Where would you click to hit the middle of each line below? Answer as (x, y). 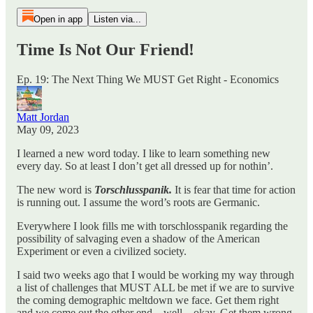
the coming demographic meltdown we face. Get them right (148, 300)
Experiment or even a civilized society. (102, 251)
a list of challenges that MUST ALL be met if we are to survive (155, 287)
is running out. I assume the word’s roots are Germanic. (138, 202)
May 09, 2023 (48, 129)
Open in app (58, 19)
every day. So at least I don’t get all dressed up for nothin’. (145, 166)
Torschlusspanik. (134, 189)
